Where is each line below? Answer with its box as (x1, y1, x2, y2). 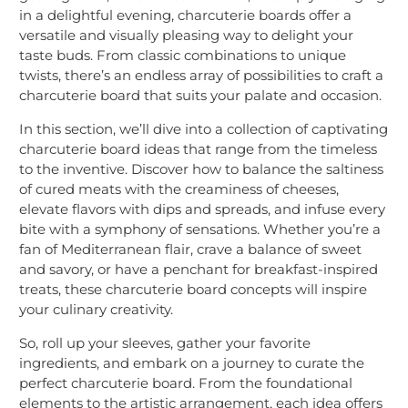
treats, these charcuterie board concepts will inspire (19, 280, 367, 298)
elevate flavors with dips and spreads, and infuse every (19, 199, 385, 218)
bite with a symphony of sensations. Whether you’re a (19, 219, 381, 238)
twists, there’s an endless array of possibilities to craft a (19, 66, 383, 84)
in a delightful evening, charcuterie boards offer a (19, 5, 352, 24)
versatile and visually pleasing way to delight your (19, 25, 353, 44)
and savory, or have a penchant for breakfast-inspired (19, 260, 378, 278)
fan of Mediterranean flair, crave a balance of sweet (19, 240, 362, 258)
